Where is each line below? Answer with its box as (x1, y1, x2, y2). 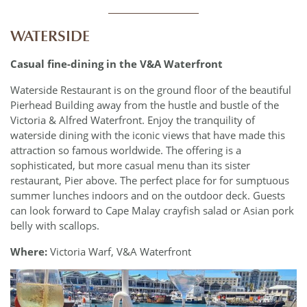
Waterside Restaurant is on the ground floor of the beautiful (10, 83, 291, 97)
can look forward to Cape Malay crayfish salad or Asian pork (10, 204, 294, 218)
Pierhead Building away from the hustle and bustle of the (10, 98, 279, 112)
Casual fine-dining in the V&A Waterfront (10, 57, 223, 71)
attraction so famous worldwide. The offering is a (10, 143, 241, 158)
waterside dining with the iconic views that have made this (10, 128, 285, 143)
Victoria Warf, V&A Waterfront (47, 244, 191, 258)
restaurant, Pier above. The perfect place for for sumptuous (10, 173, 289, 188)
